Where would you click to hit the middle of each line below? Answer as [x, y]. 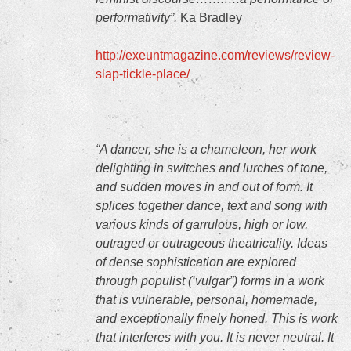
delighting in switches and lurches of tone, [212, 168]
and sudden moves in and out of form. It [204, 187]
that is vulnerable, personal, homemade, [206, 300]
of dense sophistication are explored [196, 262]
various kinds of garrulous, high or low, [202, 224]
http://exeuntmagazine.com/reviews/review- [215, 55]
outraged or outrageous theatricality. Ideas [212, 243]
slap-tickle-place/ [143, 74]
